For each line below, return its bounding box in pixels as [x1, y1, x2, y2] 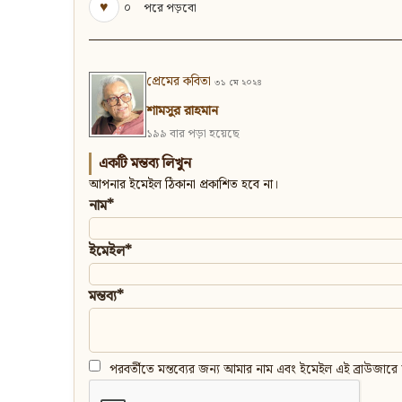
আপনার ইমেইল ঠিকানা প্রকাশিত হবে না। [89, 175, 279, 196]
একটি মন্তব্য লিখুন [99, 153, 191, 176]
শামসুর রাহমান [146, 100, 218, 123]
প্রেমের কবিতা [146, 72, 211, 92]
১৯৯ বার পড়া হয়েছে [146, 125, 240, 144]
